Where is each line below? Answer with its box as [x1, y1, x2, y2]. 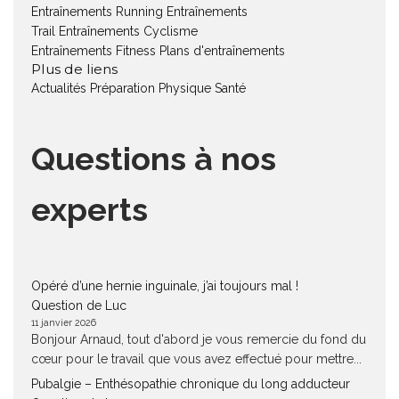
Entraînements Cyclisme [59, 24, 198, 38]
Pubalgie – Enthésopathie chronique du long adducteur [31, 377, 350, 391]
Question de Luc [31, 298, 126, 313]
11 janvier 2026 [31, 317, 96, 328]
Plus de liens [31, 61, 118, 77]
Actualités [31, 81, 86, 95]
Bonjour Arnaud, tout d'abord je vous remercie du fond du [31, 332, 366, 346]
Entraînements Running [31, 4, 163, 19]
